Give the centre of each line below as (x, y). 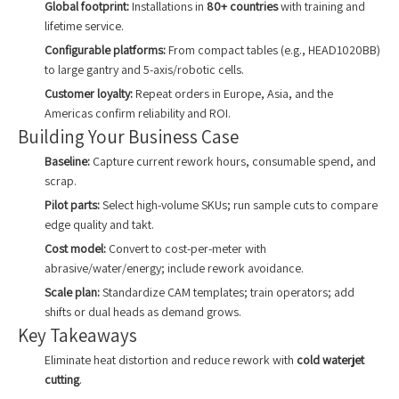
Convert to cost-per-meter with (186, 249)
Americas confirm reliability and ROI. (138, 114)
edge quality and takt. (99, 225)
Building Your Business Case (128, 137)
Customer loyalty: (89, 94)
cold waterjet (330, 360)
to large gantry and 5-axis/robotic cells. (144, 70)
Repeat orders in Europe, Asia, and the (233, 94)
